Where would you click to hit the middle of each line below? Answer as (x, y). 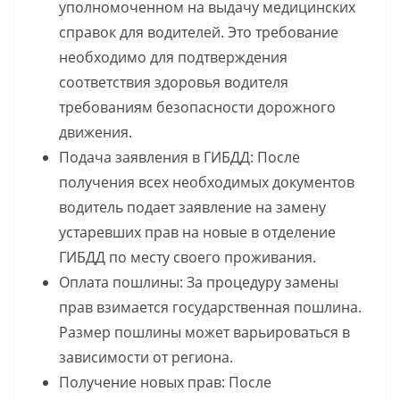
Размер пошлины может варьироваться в (204, 333)
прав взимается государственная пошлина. (210, 308)
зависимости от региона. (146, 358)
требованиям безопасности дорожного (197, 108)
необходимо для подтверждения (173, 58)
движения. (96, 133)
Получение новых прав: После (165, 383)
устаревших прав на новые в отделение (197, 233)
